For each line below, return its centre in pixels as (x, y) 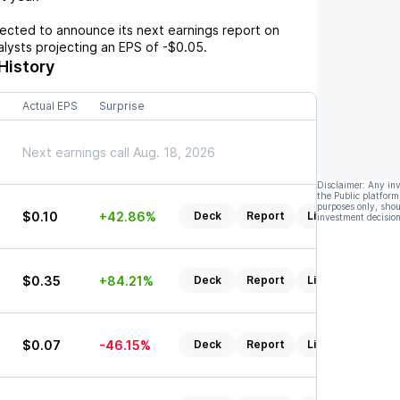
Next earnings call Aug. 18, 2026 (119, 152)
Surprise (122, 106)
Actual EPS (50, 106)
